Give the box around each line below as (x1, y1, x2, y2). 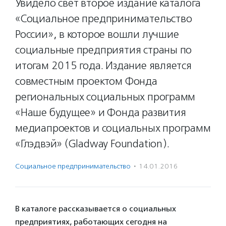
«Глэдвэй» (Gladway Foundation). (15, 137, 169, 150)
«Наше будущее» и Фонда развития (15, 106, 186, 119)
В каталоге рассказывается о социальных (15, 204, 176, 213)
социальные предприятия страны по (15, 43, 192, 56)
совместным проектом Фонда (15, 75, 157, 88)
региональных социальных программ (15, 90, 196, 103)
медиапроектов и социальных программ (15, 122, 211, 135)
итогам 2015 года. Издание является (15, 59, 192, 72)
